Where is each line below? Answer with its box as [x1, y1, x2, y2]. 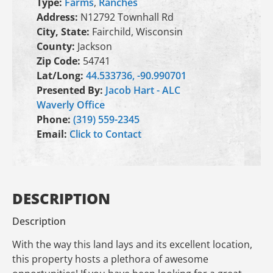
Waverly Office [37, 98, 105, 112]
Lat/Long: [37, 69, 86, 82]
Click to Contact [69, 127, 141, 141]
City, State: [37, 25, 92, 38]
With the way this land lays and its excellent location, [12, 238, 252, 252]
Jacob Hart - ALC [105, 83, 180, 97]
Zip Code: [37, 54, 83, 68]
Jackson [77, 40, 112, 53]
